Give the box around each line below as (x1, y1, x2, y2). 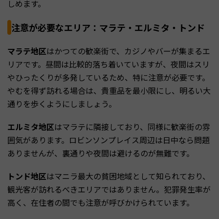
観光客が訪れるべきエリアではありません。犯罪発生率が (7, 183, 211, 196)
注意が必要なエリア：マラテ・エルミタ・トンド (11, 21, 205, 34)
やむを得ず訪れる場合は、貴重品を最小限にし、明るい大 (7, 85, 211, 97)
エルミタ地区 (7, 121, 54, 133)
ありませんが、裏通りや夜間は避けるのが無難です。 (7, 147, 194, 159)
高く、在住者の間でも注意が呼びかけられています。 (7, 197, 194, 209)
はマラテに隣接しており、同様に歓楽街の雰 (54, 121, 210, 133)
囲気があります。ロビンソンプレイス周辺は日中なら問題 (7, 134, 210, 146)
